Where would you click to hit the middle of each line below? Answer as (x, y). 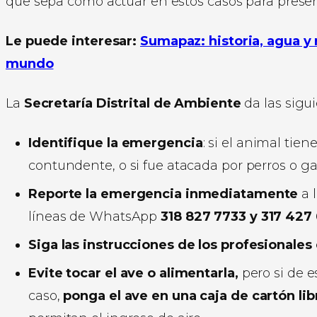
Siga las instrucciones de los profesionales (170, 244)
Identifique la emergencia (116, 143)
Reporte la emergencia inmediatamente (163, 194)
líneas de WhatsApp (95, 216)
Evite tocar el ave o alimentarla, (133, 273)
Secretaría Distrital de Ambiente (131, 103)
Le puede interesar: (73, 41)
